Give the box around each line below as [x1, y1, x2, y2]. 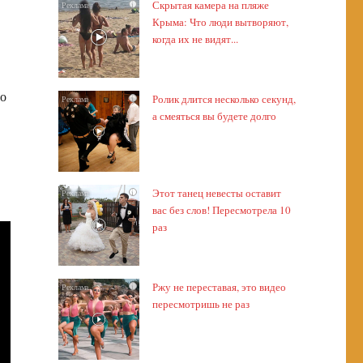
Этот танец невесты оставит [152, 186, 281, 200]
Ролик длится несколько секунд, [152, 92, 296, 106]
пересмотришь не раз [152, 297, 250, 311]
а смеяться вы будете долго [152, 109, 276, 123]
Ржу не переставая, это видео [152, 280, 286, 294]
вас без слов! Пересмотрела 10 [152, 203, 291, 217]
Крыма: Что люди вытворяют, [152, 15, 288, 29]
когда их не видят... [152, 32, 238, 46]
